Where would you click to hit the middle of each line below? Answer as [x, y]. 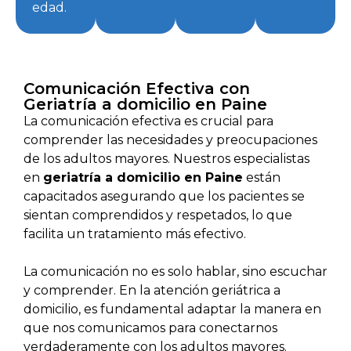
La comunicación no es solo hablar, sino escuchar [175, 272]
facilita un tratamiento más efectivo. [135, 234]
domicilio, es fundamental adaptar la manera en [172, 309]
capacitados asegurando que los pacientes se [164, 197]
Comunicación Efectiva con [137, 89]
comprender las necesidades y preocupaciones [170, 140]
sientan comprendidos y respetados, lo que [158, 215]
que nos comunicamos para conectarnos [150, 328]
